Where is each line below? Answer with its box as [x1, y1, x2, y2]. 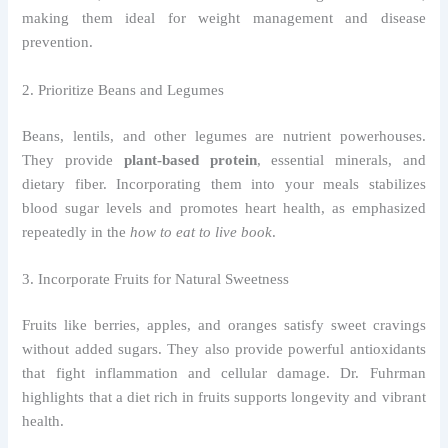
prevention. [22, 34, 94, 51]
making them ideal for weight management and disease [22, 10, 426, 27]
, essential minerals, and [256, 151, 426, 168]
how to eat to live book [130, 223, 273, 240]
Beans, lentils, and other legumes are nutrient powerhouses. [22, 127, 426, 144]
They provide [22, 151, 124, 168]
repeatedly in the [22, 223, 131, 240]
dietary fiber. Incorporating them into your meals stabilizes [22, 175, 426, 192]
